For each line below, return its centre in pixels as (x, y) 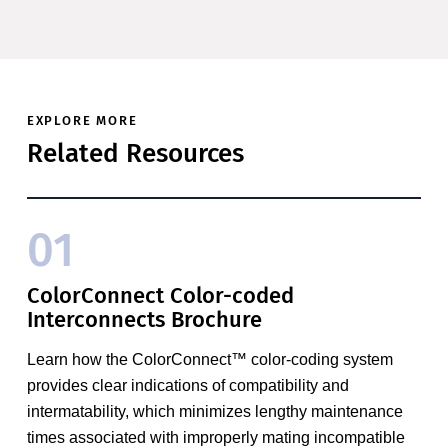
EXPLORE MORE (82, 120)
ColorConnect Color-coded (160, 296)
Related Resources (135, 154)
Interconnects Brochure (144, 320)
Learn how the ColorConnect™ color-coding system (209, 360)
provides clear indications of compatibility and (187, 386)
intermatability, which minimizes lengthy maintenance (214, 412)
